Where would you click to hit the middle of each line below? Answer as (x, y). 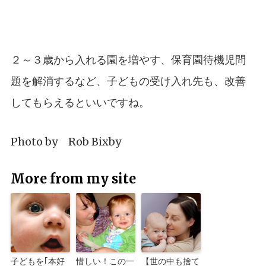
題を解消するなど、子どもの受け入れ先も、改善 (128, 81)
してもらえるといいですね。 (80, 102)
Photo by (39, 141)
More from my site (73, 178)
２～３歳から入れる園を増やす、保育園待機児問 (128, 59)
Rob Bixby (94, 141)
